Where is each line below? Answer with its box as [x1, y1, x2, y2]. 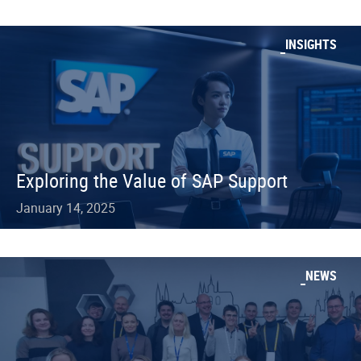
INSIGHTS [285, 35, 337, 53]
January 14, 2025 [16, 199, 115, 217]
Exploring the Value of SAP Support [16, 168, 288, 193]
